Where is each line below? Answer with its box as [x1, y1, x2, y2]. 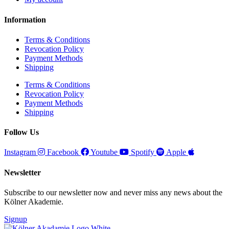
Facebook [47, 148, 79, 157]
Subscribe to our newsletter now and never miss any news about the [4, 188, 222, 197]
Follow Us [4, 128, 39, 137]
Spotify [131, 148, 154, 157]
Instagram [4, 148, 36, 157]
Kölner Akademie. [4, 197, 63, 206]
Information [4, 15, 46, 24]
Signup [4, 214, 27, 223]
